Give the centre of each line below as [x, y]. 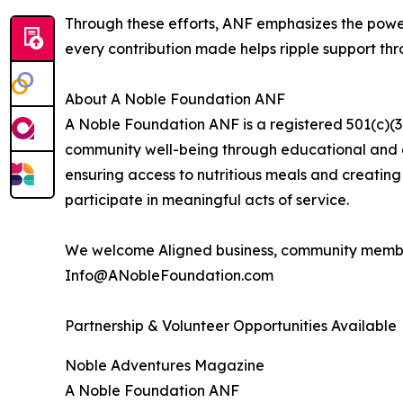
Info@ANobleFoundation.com [169, 276]
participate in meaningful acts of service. [207, 200]
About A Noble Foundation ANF [175, 99]
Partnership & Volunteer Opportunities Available [231, 326]
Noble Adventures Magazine [165, 366]
